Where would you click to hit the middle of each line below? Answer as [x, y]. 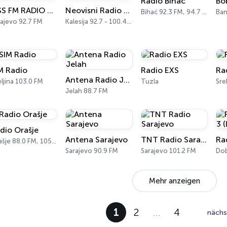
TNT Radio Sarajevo [203, 140]
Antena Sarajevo [97, 140]
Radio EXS [160, 70]
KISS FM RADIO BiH [50, 10]
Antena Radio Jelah [127, 80]
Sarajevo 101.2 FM [168, 151]
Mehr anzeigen [174, 181]
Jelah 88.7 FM [87, 91]
